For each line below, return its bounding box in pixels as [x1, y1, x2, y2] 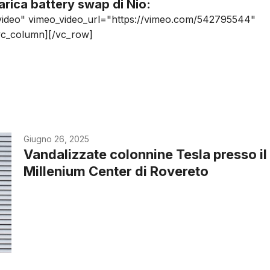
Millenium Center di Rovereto [24, 163, 209, 180]
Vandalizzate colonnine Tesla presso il [24, 146, 268, 163]
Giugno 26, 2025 [24, 134, 90, 145]
